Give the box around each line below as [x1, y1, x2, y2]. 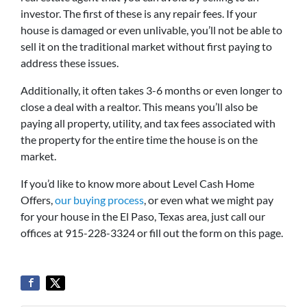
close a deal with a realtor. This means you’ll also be [21, 100, 258, 113]
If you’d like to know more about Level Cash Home [21, 177, 254, 190]
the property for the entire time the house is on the [21, 133, 258, 146]
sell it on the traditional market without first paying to [21, 40, 272, 53]
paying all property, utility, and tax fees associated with [21, 116, 275, 130]
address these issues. [21, 56, 119, 69]
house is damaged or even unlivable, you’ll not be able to [21, 23, 282, 36]
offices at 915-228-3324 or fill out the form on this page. [21, 226, 283, 239]
